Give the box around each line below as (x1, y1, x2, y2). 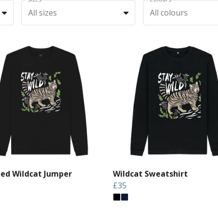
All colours (149, 7, 188, 18)
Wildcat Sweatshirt (113, 168, 188, 179)
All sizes (28, 7, 57, 18)
